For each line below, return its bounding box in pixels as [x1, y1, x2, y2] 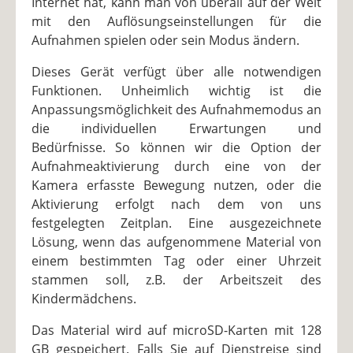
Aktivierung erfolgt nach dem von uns [32, 195, 321, 214]
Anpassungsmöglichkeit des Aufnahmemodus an [32, 101, 321, 119]
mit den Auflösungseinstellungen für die [32, 13, 321, 31]
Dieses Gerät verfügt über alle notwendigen [32, 63, 321, 81]
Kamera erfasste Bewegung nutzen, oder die [32, 176, 321, 195]
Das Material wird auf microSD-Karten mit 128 [32, 321, 321, 340]
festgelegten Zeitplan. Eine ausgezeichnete [32, 214, 321, 232]
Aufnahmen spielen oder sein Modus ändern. [32, 32, 299, 50]
